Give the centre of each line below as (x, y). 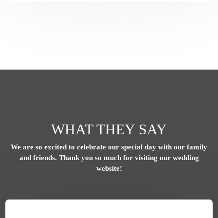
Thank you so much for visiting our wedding (129, 158)
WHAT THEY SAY (109, 129)
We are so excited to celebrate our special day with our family (109, 147)
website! (109, 169)
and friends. (39, 158)
